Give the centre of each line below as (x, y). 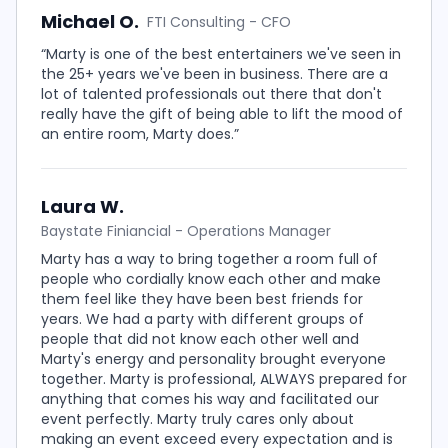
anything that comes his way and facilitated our (210, 399)
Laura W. (82, 206)
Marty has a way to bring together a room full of (209, 259)
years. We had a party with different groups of (202, 319)
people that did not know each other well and (200, 339)
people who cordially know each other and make (211, 279)
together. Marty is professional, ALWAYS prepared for (224, 379)
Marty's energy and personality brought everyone (213, 359)
